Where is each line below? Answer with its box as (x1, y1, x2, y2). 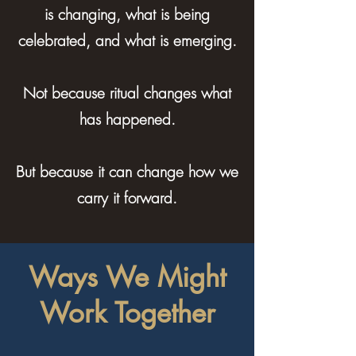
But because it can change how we (16, 161, 238, 182)
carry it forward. (77, 188, 177, 208)
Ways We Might (29, 259, 226, 295)
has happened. (79, 109, 176, 130)
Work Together (39, 295, 215, 331)
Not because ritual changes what (23, 83, 231, 103)
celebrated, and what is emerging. (17, 30, 237, 51)
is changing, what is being (44, 4, 210, 25)
